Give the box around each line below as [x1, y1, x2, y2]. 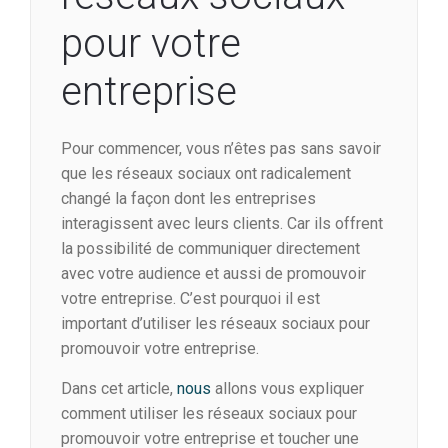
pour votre [61, 20, 241, 68]
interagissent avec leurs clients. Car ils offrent [61, 214, 383, 234]
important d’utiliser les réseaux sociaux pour [61, 314, 370, 334]
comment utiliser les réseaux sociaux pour [61, 404, 357, 424]
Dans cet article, [61, 379, 177, 399]
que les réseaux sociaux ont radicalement [61, 164, 351, 184]
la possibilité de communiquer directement [61, 239, 360, 259]
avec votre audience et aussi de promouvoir [61, 264, 366, 284]
